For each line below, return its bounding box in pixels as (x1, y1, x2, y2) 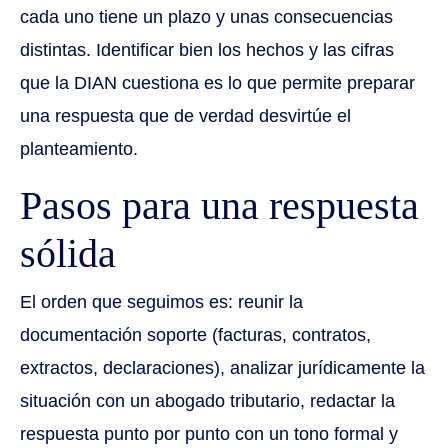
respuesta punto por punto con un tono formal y (20, 424, 398, 445)
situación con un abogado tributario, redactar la (20, 391, 395, 412)
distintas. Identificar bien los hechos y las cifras (20, 40, 394, 61)
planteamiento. (20, 139, 138, 160)
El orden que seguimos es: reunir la (20, 292, 303, 313)
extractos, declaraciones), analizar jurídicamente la (20, 358, 425, 379)
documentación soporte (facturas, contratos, (20, 325, 371, 346)
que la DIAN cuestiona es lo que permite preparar (20, 73, 415, 94)
